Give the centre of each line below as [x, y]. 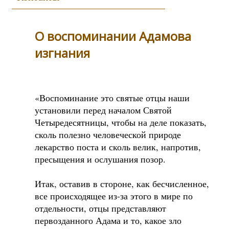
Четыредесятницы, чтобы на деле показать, [121, 122]
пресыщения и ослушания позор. [100, 159]
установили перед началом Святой [103, 110]
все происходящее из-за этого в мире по [114, 196]
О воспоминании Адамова [113, 36]
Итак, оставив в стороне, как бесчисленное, [122, 183]
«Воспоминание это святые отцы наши [112, 97]
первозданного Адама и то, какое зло [108, 220]
